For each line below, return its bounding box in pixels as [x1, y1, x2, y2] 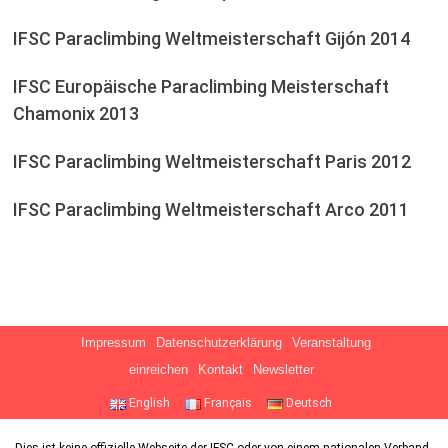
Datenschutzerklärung [156, 336, 283, 351]
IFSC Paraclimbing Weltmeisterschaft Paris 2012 [12, 151, 411, 173]
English [126, 395, 171, 411]
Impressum [81, 336, 147, 351]
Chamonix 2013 [12, 103, 139, 125]
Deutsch [283, 395, 333, 411]
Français [201, 395, 253, 411]
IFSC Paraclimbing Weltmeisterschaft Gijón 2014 [12, 28, 410, 50]
